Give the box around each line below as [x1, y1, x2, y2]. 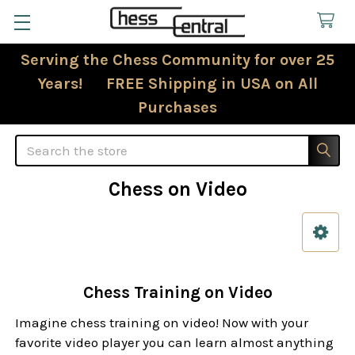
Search [15, 136, 59, 152]
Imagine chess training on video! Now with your [15, 315, 309, 331]
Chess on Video [108, 177, 247, 200]
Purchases [138, 97, 217, 116]
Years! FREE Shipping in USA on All [37, 74, 318, 93]
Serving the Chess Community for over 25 [21, 50, 334, 69]
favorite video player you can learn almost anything [15, 334, 334, 351]
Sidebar [15, 243, 78, 263]
